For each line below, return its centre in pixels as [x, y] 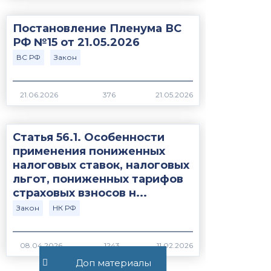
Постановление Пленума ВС [97, 29]
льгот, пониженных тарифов [98, 179]
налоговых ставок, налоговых [101, 165]
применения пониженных [89, 152]
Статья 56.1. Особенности [89, 138]
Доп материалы [113, 263]
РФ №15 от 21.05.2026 [76, 43]
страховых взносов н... [80, 193]
